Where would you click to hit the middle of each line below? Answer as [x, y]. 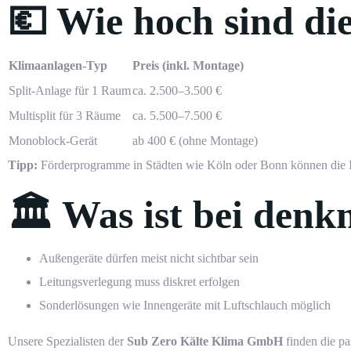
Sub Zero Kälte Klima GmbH [205, 342]
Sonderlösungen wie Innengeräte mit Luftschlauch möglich [185, 306]
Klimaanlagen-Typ [58, 66]
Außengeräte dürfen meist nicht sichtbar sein [149, 259]
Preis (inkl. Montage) [188, 66]
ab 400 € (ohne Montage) [195, 141]
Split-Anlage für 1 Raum [70, 91]
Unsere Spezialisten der [67, 342]
